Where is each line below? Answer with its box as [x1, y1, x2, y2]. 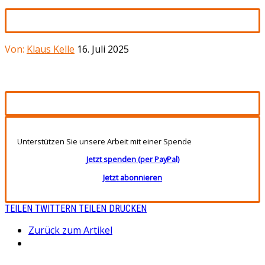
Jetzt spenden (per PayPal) [86, 154, 179, 165]
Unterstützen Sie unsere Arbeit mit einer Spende [17, 135, 192, 147]
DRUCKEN [109, 203, 147, 214]
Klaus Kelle [27, 42, 75, 56]
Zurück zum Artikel [28, 224, 112, 237]
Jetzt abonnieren [103, 172, 162, 183]
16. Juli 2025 [77, 42, 129, 56]
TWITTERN [35, 203, 76, 214]
